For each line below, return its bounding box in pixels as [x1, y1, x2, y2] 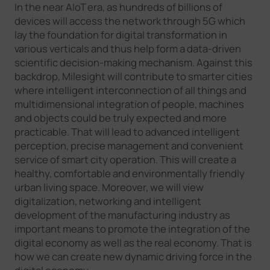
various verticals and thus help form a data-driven [14, 42, 241, 56]
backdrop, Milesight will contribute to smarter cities [14, 69, 253, 84]
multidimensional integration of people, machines [14, 97, 244, 111]
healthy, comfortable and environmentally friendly [14, 166, 245, 181]
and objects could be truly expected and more [14, 111, 227, 125]
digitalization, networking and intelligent [14, 194, 201, 209]
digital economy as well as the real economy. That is [14, 236, 252, 250]
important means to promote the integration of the [14, 222, 250, 236]
